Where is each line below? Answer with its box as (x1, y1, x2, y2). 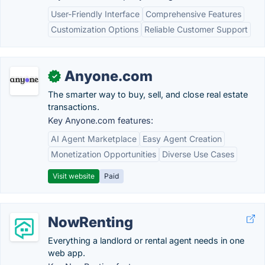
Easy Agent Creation (143, 134, 222, 144)
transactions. (48, 102, 99, 112)
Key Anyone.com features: (48, 115, 153, 125)
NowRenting (48, 214, 133, 231)
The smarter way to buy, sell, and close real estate (48, 89, 248, 99)
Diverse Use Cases (162, 149, 234, 159)
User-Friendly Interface (51, 9, 140, 19)
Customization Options (51, 24, 138, 34)
